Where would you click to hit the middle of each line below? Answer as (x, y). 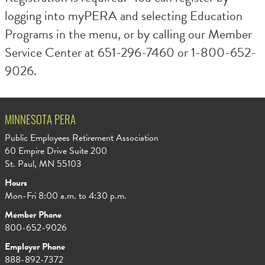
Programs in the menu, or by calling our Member (128, 34)
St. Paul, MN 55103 (43, 164)
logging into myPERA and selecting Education (123, 16)
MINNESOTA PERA (40, 122)
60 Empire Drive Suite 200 (56, 151)
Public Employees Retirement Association (81, 138)
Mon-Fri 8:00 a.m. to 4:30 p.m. (65, 196)
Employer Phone (35, 247)
